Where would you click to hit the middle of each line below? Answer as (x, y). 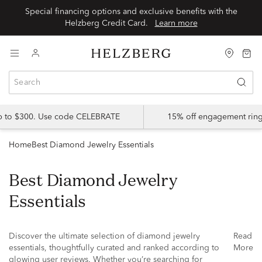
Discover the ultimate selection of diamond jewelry (104, 236)
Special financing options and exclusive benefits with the (131, 12)
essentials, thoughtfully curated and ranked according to (114, 248)
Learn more (176, 23)
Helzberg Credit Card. (110, 23)
